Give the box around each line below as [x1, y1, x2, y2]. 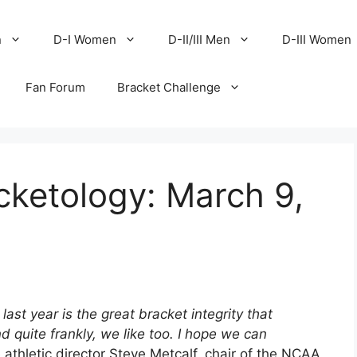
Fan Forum [25, 80, 86, 95]
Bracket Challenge [117, 80, 222, 95]
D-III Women [282, 32, 352, 47]
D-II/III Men [168, 32, 231, 47]
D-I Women [53, 32, 117, 47]
